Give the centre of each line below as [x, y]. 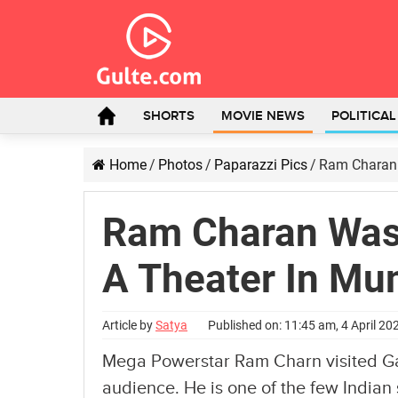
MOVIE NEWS [263, 116]
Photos [180, 165]
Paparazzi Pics [261, 165]
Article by [129, 325]
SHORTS [169, 116]
